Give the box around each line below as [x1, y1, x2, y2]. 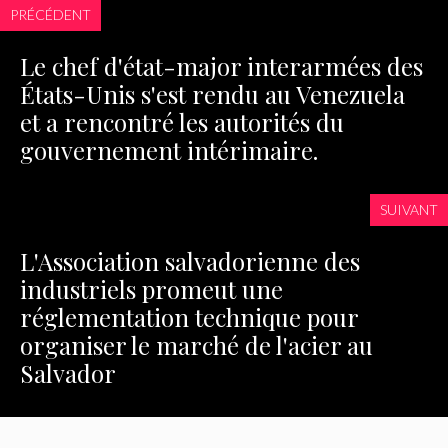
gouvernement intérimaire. [20, 133, 318, 166]
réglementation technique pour [20, 300, 358, 333]
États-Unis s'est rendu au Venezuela [20, 77, 405, 110]
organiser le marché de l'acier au [20, 328, 373, 361]
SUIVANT [380, 200, 438, 218]
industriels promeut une [20, 272, 283, 305]
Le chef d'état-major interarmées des [20, 49, 423, 82]
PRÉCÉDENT [10, 5, 91, 23]
